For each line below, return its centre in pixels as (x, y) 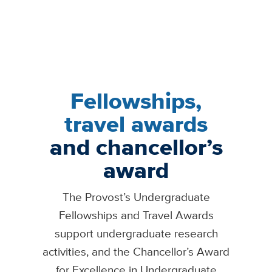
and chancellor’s (136, 147)
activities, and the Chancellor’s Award (136, 251)
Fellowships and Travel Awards (136, 215)
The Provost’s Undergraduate (136, 196)
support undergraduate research (136, 233)
